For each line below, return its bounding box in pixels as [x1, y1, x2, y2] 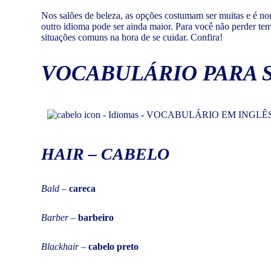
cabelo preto [88, 241, 139, 252]
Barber [41, 212, 68, 223]
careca [69, 183, 96, 194]
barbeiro [78, 212, 114, 223]
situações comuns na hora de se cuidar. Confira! [41, 31, 223, 42]
